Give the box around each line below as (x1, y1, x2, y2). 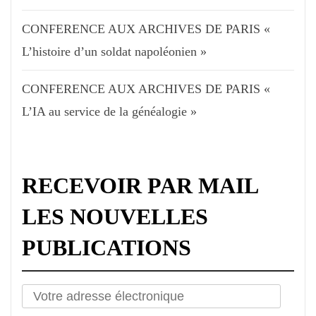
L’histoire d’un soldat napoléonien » (22, 44, 207, 59)
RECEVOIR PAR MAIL (22, 172, 257, 198)
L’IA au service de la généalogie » (22, 104, 197, 119)
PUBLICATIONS (22, 234, 191, 260)
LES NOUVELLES (22, 203, 208, 229)
